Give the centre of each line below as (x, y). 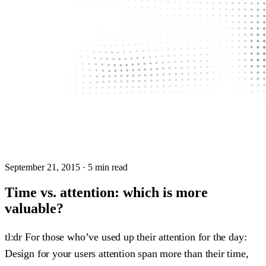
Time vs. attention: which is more (106, 192)
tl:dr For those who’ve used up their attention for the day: (126, 237)
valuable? (34, 208)
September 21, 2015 (42, 167)
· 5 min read (104, 167)
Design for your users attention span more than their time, (127, 253)
